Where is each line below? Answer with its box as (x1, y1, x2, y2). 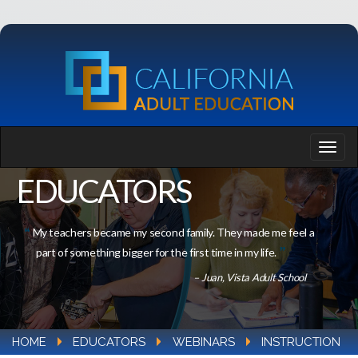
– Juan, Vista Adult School (193, 271, 306, 284)
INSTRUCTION (261, 335, 341, 349)
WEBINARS (172, 335, 235, 349)
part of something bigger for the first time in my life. (36, 245, 276, 259)
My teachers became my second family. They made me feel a (32, 225, 315, 239)
